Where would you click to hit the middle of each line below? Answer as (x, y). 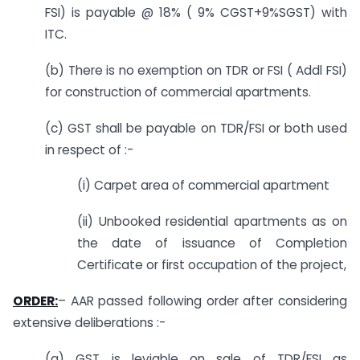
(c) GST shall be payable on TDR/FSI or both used (196, 128)
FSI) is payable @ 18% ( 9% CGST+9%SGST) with (196, 12)
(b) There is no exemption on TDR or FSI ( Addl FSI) (196, 70)
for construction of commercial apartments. (178, 92)
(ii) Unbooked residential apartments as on (212, 222)
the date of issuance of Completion (212, 243)
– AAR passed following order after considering (202, 301)
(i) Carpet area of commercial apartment (203, 186)
